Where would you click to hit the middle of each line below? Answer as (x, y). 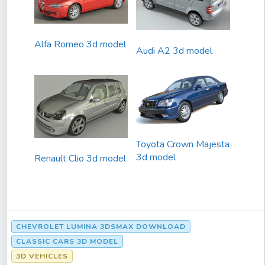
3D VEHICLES (42, 256)
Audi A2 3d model (174, 51)
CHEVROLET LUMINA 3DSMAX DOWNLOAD (101, 226)
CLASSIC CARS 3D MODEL (67, 241)
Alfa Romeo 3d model (80, 44)
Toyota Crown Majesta (183, 145)
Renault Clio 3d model (80, 158)
